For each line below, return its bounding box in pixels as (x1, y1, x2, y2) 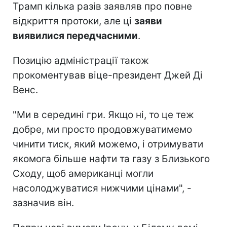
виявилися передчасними (13, 29, 138, 42)
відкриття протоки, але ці (13, 15, 134, 27)
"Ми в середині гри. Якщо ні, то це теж (13, 108, 194, 121)
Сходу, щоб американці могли (13, 167, 154, 179)
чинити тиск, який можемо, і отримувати (13, 138, 203, 150)
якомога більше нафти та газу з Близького (13, 153, 210, 165)
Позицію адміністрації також (13, 54, 149, 66)
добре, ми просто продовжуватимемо (13, 123, 192, 135)
